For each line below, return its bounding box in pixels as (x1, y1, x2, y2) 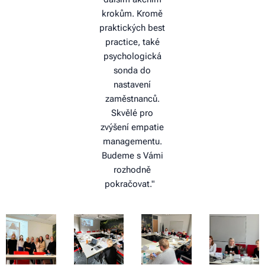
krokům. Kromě (102, 8, 163, 20)
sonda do (114, 65, 151, 76)
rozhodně (114, 164, 151, 176)
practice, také (105, 37, 160, 48)
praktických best (99, 22, 166, 34)
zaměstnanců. (105, 93, 160, 105)
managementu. (102, 136, 162, 147)
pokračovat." (105, 179, 160, 190)
